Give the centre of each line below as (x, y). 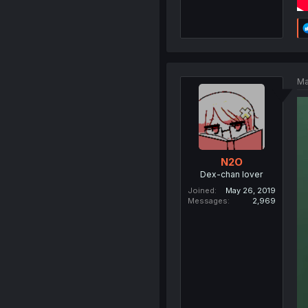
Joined (201, 190)
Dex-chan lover (232, 174)
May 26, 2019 (250, 190)
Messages (207, 201)
